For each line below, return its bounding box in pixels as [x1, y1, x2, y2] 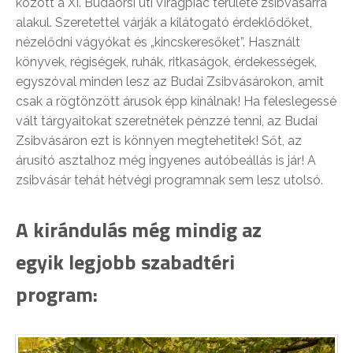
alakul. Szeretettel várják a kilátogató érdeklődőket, [16, 15, 312, 31]
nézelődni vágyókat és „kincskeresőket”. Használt [16, 35, 300, 50]
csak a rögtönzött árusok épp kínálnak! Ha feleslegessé [16, 94, 336, 110]
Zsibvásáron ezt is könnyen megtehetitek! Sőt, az [16, 133, 302, 149]
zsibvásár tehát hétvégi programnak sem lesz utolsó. [16, 173, 323, 188]
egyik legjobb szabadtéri [16, 247, 235, 278]
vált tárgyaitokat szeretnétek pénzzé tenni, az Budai [16, 113, 318, 129]
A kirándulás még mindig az [16, 214, 262, 246]
